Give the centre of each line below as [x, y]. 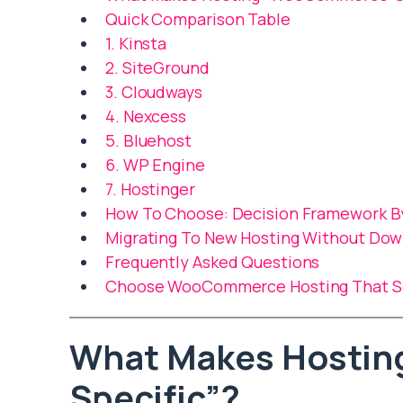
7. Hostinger [150, 189]
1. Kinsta [136, 44]
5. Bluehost [148, 141]
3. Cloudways [154, 92]
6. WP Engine [155, 165]
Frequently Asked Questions [213, 262]
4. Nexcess [146, 116]
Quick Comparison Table [198, 19]
